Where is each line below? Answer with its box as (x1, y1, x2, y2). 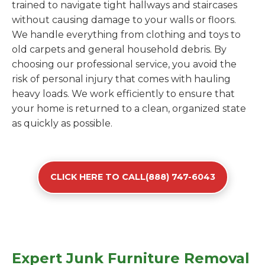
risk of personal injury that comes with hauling (12, 73, 231, 85)
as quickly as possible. (12, 118, 112, 129)
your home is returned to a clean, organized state (12, 103, 246, 114)
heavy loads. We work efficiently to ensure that (12, 88, 235, 99)
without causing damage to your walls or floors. (12, 14, 236, 25)
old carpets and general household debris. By (12, 44, 227, 55)
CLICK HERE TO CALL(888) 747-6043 (50, 172, 215, 182)
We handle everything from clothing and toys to (12, 29, 241, 40)
